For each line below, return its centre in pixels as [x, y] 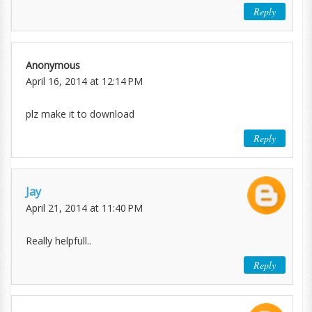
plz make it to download [80, 114]
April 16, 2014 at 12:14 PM [84, 81]
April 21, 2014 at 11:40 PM [84, 208]
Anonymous [53, 65]
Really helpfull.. [58, 240]
